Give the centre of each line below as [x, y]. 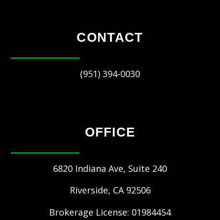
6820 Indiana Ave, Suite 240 [110, 168]
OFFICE [110, 132]
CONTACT [110, 37]
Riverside [89, 190]
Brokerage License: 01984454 [110, 212]
